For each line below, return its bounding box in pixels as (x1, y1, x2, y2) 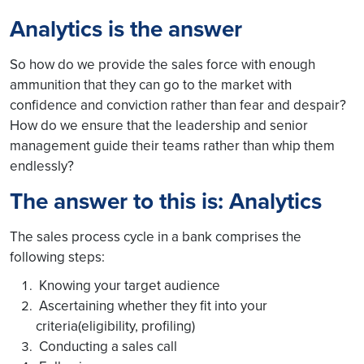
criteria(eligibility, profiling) (36, 316, 195, 336)
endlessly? (10, 156, 74, 175)
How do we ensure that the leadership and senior (10, 115, 308, 135)
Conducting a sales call (36, 336, 177, 356)
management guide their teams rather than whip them (10, 136, 335, 155)
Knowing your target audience (36, 275, 220, 295)
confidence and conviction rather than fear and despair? (10, 95, 346, 115)
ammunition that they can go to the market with (10, 75, 292, 94)
